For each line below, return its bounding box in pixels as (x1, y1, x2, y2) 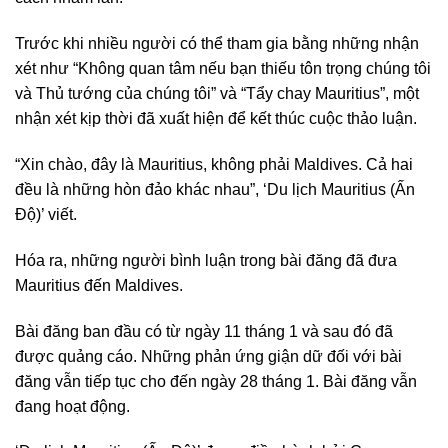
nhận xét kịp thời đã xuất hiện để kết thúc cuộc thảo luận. (15, 110, 417, 128)
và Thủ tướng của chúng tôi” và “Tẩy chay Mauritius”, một (15, 85, 419, 103)
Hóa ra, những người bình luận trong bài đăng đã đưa (15, 251, 397, 269)
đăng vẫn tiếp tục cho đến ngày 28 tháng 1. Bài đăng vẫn (15, 372, 417, 390)
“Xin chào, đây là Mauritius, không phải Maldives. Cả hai (15, 156, 413, 174)
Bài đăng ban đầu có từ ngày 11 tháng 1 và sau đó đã (15, 322, 393, 340)
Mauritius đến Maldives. (15, 276, 183, 294)
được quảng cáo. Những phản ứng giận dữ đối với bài (15, 347, 402, 365)
